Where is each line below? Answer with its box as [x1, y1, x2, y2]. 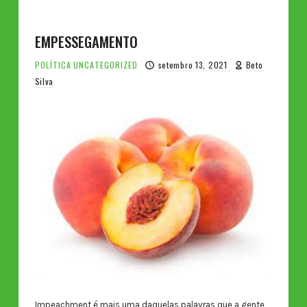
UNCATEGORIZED [73, 58, 138, 71]
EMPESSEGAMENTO [34, 30, 138, 52]
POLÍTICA [34, 58, 71, 71]
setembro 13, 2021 [158, 58, 230, 71]
